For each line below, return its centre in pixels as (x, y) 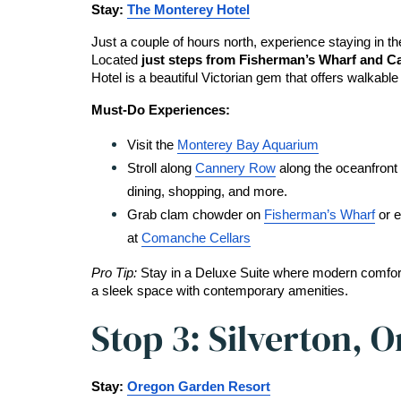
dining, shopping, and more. (207, 192)
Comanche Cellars (196, 238)
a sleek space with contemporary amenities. (220, 291)
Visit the (152, 145)
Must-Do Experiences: (161, 110)
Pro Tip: (116, 273)
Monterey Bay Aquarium (248, 145)
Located (115, 60)
